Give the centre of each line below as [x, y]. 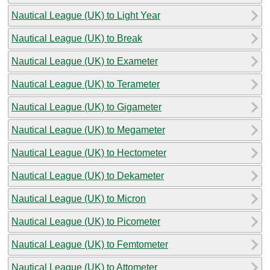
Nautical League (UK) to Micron [79, 198]
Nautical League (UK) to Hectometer [89, 152]
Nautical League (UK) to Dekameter [88, 175]
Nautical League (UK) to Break [77, 38]
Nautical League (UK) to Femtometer [90, 244]
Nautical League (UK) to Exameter [85, 61]
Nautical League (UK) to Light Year [86, 15]
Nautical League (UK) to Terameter [86, 84]
